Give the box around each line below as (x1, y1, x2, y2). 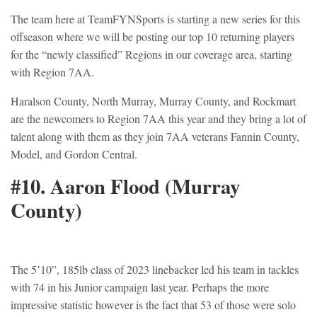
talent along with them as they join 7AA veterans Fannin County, (11, 129, 299, 144)
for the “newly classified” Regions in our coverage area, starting (11, 47, 292, 62)
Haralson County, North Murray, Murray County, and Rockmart (11, 93, 296, 109)
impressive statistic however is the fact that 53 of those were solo (11, 297, 296, 313)
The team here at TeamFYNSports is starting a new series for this (11, 11, 300, 27)
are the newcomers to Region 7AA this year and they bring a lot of (11, 111, 306, 127)
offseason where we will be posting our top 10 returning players (11, 29, 294, 45)
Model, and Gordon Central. (11, 146, 137, 162)
